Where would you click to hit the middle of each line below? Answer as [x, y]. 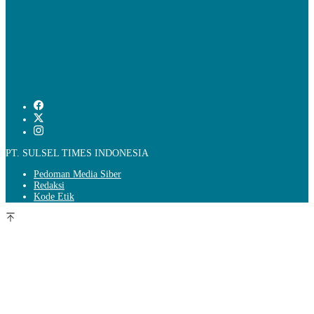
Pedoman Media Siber [77, 174]
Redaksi [49, 185]
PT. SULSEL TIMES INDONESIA [77, 153]
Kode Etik [54, 196]
